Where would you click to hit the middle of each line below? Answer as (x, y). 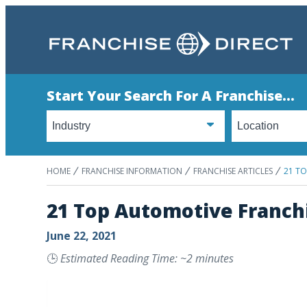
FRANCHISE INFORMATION (132, 171)
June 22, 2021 (82, 236)
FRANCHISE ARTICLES (233, 171)
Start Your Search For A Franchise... (171, 96)
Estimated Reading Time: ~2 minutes (147, 258)
